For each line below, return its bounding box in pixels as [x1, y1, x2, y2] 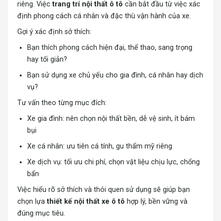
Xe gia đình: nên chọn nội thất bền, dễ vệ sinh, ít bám [27, 114, 195, 123]
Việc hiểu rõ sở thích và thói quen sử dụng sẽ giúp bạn [17, 185, 190, 194]
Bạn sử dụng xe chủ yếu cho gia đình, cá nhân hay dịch [27, 71, 203, 80]
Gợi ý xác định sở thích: [17, 28, 91, 37]
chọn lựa [17, 197, 47, 206]
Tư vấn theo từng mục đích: [17, 99, 107, 108]
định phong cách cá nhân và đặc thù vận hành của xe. [17, 12, 191, 21]
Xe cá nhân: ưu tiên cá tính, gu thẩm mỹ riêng [27, 142, 172, 151]
